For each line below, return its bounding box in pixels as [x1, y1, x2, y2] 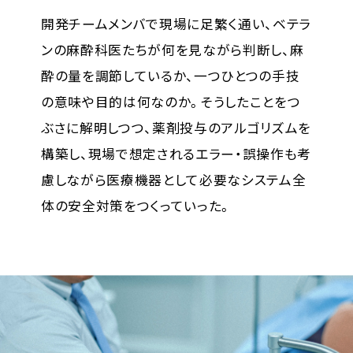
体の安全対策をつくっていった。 [40, 195, 232, 215]
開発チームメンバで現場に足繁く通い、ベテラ [40, 13, 312, 33]
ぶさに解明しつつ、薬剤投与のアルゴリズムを [40, 117, 312, 137]
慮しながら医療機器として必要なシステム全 [40, 169, 307, 189]
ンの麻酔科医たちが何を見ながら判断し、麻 [40, 39, 304, 59]
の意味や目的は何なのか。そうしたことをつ [40, 91, 301, 111]
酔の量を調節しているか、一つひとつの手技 [40, 65, 300, 85]
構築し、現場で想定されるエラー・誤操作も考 [40, 143, 312, 163]
